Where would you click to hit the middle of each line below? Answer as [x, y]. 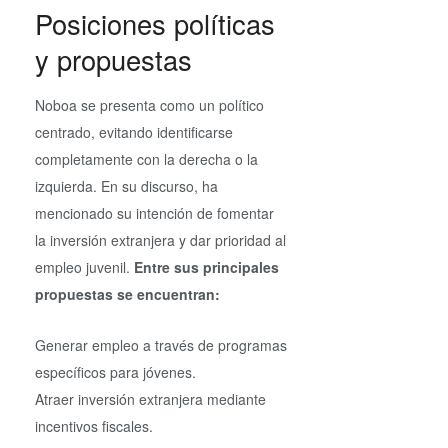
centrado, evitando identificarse [134, 131]
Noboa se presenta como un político [149, 104]
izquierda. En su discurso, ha [126, 185]
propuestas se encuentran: [127, 293]
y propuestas [113, 60]
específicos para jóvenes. [115, 372]
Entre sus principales [206, 266]
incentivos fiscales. [94, 426]
